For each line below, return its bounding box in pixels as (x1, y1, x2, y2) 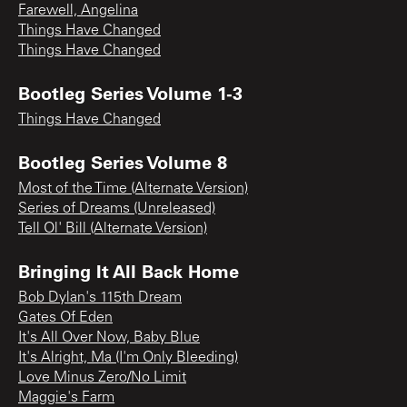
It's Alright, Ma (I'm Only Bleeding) (18, 350, 238, 365)
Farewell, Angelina (18, 3, 138, 18)
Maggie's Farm (18, 390, 114, 405)
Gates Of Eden (18, 310, 113, 325)
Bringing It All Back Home (18, 258, 239, 283)
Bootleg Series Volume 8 (18, 149, 227, 174)
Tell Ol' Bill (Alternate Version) (18, 221, 207, 236)
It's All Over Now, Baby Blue (18, 330, 200, 345)
